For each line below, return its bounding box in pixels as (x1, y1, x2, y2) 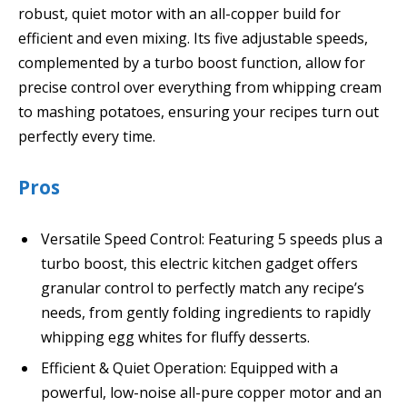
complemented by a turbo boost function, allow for (18, 52, 365, 73)
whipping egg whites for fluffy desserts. (41, 327, 310, 348)
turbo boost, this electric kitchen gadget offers (41, 253, 358, 274)
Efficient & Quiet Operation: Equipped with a (41, 358, 338, 379)
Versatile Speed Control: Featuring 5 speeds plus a (41, 229, 382, 250)
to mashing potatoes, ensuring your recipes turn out (18, 101, 379, 122)
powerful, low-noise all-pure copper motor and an (41, 382, 382, 403)
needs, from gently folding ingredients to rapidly (41, 303, 371, 323)
